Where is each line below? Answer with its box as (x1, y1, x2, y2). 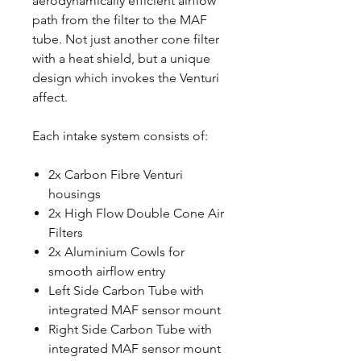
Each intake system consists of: (32, 128, 211, 143)
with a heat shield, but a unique (32, 51, 210, 66)
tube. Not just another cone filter (32, 31, 219, 47)
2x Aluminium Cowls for (48, 244, 185, 259)
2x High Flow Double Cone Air (48, 205, 224, 221)
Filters (48, 225, 83, 240)
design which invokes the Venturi (32, 70, 219, 85)
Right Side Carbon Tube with (48, 322, 212, 337)
